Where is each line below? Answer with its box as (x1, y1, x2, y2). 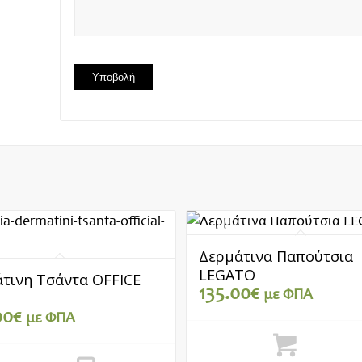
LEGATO (198, 265, 255, 285)
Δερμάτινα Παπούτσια (198, 246, 353, 267)
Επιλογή (296, 351, 330, 360)
